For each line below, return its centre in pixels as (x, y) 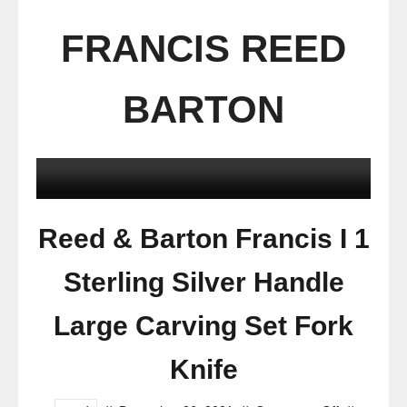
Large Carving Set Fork (203, 326)
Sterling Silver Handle (203, 282)
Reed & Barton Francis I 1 (203, 238)
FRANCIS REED (203, 49)
